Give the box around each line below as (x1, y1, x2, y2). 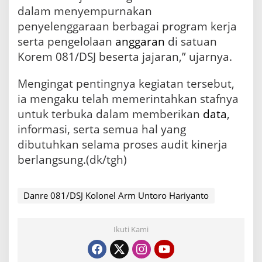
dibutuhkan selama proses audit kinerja (18, 137, 227, 153)
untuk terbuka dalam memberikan (18, 106, 203, 122)
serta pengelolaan (18, 34, 115, 50)
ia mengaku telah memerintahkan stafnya (18, 91, 239, 107)
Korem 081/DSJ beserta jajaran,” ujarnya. (18, 49, 232, 65)
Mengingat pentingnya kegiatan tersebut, (18, 76, 235, 92)
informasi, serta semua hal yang (18, 122, 186, 137)
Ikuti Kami (113, 224, 149, 235)
